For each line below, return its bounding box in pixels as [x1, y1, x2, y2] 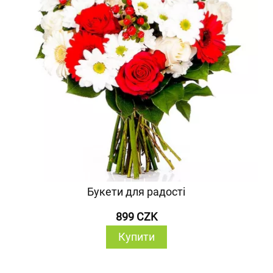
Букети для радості [87, 185, 186, 198]
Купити [118, 230, 155, 243]
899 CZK [115, 210, 157, 223]
